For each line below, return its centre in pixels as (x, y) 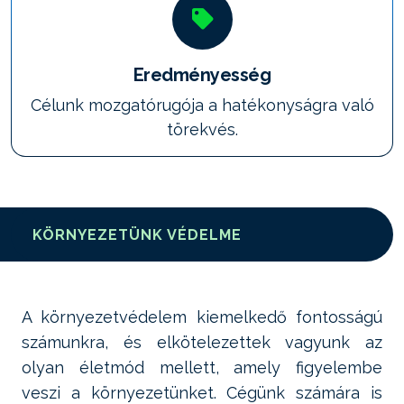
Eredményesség (202, 75)
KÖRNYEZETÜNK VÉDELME (137, 234)
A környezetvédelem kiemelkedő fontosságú (202, 317)
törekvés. (202, 129)
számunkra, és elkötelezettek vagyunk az (202, 342)
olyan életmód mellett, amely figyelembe (202, 367)
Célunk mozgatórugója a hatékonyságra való (202, 105)
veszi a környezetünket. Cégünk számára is (202, 393)
